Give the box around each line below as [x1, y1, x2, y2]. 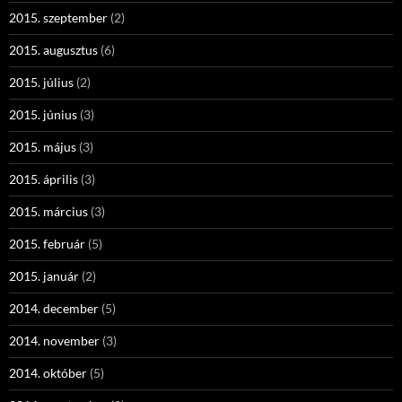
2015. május [9, 139, 76, 154]
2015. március [9, 204, 88, 219]
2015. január [9, 268, 79, 284]
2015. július [9, 74, 74, 90]
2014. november [9, 333, 100, 348]
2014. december [9, 301, 99, 316]
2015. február [9, 236, 85, 251]
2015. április [9, 171, 78, 187]
